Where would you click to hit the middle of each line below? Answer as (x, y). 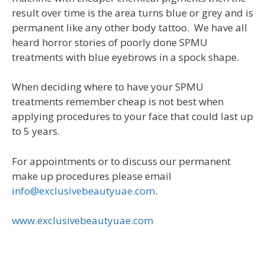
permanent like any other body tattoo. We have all (130, 27)
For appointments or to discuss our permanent (121, 161)
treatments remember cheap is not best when (118, 102)
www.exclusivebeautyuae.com (83, 221)
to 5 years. (36, 131)
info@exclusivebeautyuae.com (83, 190)
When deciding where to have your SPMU (108, 87)
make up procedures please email (92, 176)
